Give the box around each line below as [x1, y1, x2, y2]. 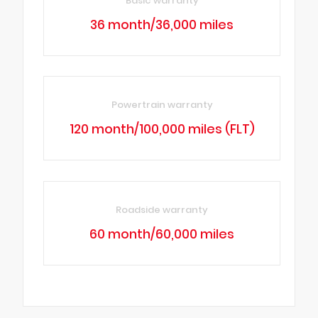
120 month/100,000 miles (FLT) [69, 121, 255, 138]
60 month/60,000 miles [89, 225, 235, 243]
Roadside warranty [116, 202, 209, 216]
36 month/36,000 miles [90, 16, 234, 34]
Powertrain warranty [111, 98, 213, 112]
